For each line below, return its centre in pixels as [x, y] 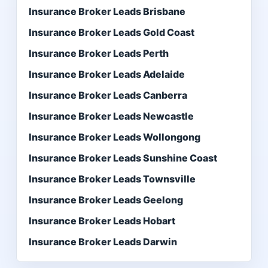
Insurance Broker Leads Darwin [103, 242]
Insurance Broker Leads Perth [98, 53]
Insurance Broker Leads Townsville [112, 179]
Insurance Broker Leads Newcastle [111, 116]
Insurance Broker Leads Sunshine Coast [123, 158]
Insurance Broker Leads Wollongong [114, 137]
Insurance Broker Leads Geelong [106, 200]
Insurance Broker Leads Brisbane [107, 11]
